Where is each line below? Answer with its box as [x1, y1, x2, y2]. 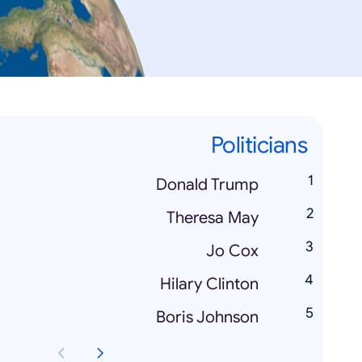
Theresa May [166, 208, 259, 229]
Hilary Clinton [160, 274, 259, 295]
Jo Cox [206, 241, 259, 262]
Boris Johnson [156, 307, 259, 328]
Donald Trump [156, 175, 259, 196]
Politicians [210, 131, 307, 160]
